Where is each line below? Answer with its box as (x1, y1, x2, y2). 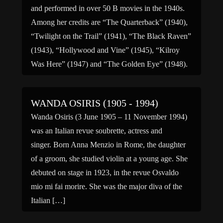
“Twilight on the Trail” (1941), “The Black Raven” (31, 32, 191, 40)
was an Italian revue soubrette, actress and (31, 126, 162, 135)
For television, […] (31, 74, 91, 82)
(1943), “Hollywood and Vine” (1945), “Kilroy (31, 46, 180, 54)
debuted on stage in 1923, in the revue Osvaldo (31, 168, 179, 177)
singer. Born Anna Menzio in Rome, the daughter (31, 140, 186, 149)
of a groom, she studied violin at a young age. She (31, 154, 188, 163)
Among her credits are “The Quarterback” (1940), (31, 18, 188, 26)
